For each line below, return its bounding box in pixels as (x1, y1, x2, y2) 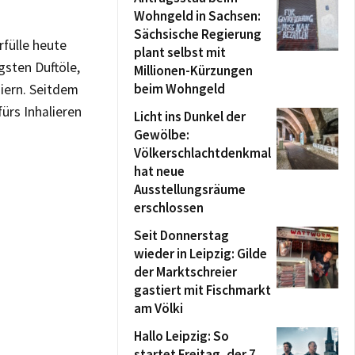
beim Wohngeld (134, 80, 225, 97)
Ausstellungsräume (134, 181, 246, 198)
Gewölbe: (134, 126, 189, 143)
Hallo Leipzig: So (134, 327, 229, 345)
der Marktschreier (134, 263, 237, 281)
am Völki (134, 300, 183, 317)
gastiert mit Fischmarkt (134, 281, 271, 299)
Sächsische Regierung (134, 25, 261, 43)
